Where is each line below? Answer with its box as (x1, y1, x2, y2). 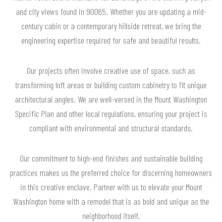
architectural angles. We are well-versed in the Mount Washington (15, 93, 207, 105)
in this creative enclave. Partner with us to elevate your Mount (20, 181, 202, 192)
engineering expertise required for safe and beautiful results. (21, 34, 201, 46)
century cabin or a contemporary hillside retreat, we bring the (21, 20, 201, 31)
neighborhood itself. (82, 210, 140, 221)
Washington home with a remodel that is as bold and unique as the (13, 195, 209, 207)
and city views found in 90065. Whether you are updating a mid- (15, 5, 207, 17)
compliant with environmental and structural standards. (29, 122, 193, 133)
